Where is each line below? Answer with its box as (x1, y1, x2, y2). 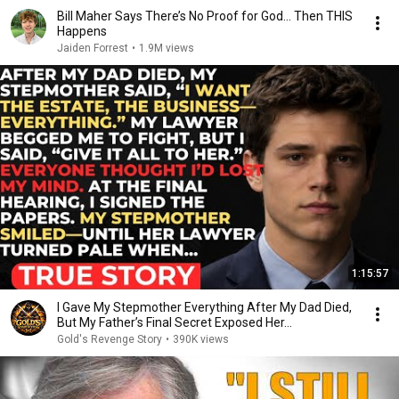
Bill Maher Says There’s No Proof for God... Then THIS (57, 9, 353, 23)
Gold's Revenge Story (57, 333, 162, 346)
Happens (57, 24, 107, 38)
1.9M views (139, 42, 194, 54)
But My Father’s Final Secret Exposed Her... (57, 315, 292, 330)
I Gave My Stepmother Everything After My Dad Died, (57, 300, 352, 314)
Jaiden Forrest (57, 42, 128, 54)
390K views (173, 333, 229, 346)
